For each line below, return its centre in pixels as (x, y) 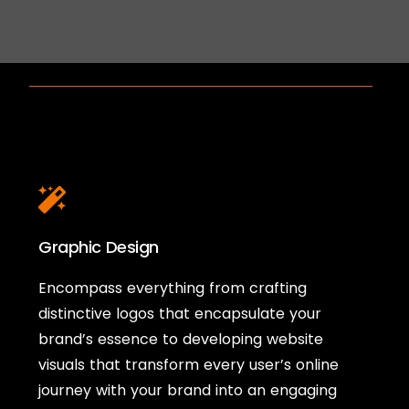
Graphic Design (99, 247)
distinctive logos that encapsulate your (180, 314)
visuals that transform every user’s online (189, 365)
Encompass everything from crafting (173, 288)
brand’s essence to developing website (181, 340)
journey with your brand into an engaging (188, 391)
